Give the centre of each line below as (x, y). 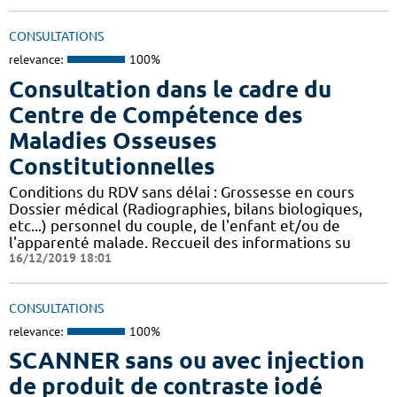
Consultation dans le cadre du (170, 89)
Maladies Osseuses (113, 140)
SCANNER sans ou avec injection (187, 361)
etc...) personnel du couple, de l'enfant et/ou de (175, 225)
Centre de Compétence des (156, 114)
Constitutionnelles (112, 166)
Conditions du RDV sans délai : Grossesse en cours (182, 191)
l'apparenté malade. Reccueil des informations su (180, 242)
